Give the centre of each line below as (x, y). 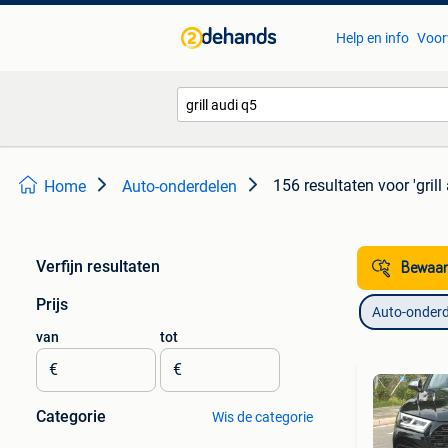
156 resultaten (323, 185)
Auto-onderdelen (179, 186)
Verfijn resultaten (98, 266)
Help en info (372, 38)
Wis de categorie (262, 417)
